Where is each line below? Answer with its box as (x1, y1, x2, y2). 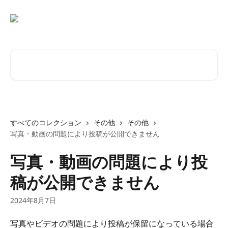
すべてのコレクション (10, 118, 81, 127)
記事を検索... (10, 49, 56, 60)
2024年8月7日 (10, 195, 56, 205)
